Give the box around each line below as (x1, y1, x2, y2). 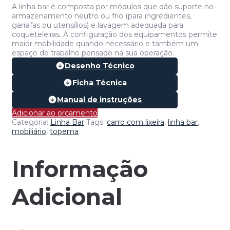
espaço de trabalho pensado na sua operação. (12, 48, 174, 57)
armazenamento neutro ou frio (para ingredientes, (12, 11, 191, 21)
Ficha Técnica (72, 78, 127, 88)
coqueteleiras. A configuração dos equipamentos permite (12, 29, 217, 39)
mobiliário (12, 127, 46, 137)
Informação (12, 155, 148, 183)
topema (50, 127, 79, 137)
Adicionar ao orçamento (12, 108, 98, 118)
